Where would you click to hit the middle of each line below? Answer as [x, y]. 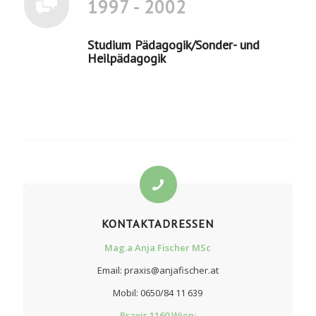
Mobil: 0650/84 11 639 [158, 293]
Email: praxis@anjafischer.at [158, 271]
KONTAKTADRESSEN [158, 224]
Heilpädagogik [126, 59]
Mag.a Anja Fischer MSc [158, 248]
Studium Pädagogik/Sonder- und [173, 45]
